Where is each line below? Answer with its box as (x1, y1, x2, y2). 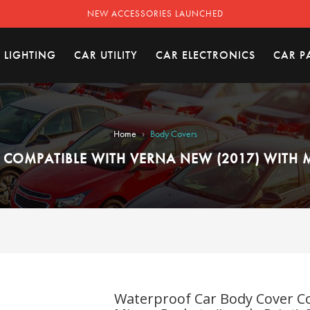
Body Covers (149, 127, 197, 140)
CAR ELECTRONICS (156, 48, 255, 62)
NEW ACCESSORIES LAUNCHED (86, 8, 224, 19)
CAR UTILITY (74, 48, 138, 62)
